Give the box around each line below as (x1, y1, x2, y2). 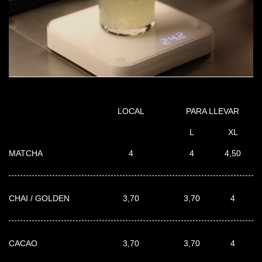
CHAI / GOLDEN (9, 193, 70, 203)
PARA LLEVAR (185, 106, 239, 116)
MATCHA (9, 148, 43, 158)
